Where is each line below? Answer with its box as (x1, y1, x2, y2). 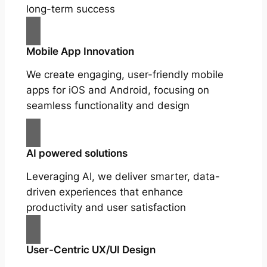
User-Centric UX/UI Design (26, 243, 156, 256)
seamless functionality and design (26, 99, 190, 111)
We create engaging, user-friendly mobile (26, 68, 223, 80)
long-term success (26, 2, 115, 15)
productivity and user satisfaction (26, 201, 186, 213)
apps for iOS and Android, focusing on (26, 83, 209, 96)
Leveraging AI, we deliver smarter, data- (26, 170, 220, 182)
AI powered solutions (26, 147, 128, 159)
